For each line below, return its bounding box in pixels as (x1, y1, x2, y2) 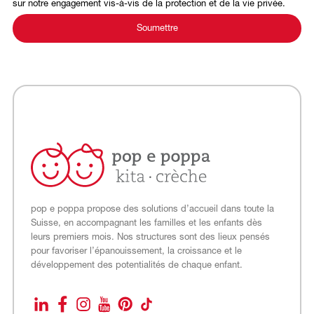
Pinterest (124, 303, 161, 313)
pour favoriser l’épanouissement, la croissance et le (30, 247, 242, 257)
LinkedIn (40, 303, 75, 313)
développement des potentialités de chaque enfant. (30, 261, 243, 271)
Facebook (61, 303, 102, 313)
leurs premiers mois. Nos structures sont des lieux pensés (30, 233, 270, 243)
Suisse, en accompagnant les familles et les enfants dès (30, 219, 262, 228)
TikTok (145, 303, 172, 313)
